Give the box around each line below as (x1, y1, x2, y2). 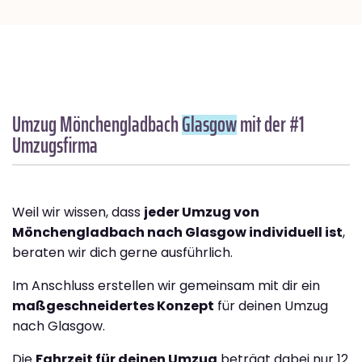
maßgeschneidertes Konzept (12, 297, 214, 316)
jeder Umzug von (144, 203, 259, 222)
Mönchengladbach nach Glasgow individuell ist (12, 223, 343, 242)
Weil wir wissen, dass (12, 203, 144, 222)
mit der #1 (237, 107, 305, 141)
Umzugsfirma (12, 128, 98, 162)
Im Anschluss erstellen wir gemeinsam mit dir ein (12, 276, 320, 296)
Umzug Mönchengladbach (12, 107, 182, 141)
